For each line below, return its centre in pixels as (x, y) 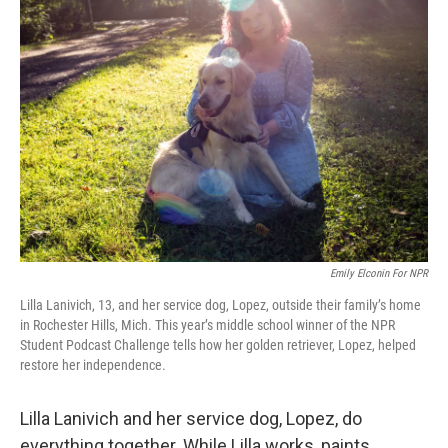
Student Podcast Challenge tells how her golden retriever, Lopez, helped (218, 345)
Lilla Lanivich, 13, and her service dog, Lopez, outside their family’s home (220, 305)
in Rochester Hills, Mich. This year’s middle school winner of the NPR (207, 325)
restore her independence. (93, 365)
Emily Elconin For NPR (379, 273)
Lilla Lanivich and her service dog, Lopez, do (191, 418)
